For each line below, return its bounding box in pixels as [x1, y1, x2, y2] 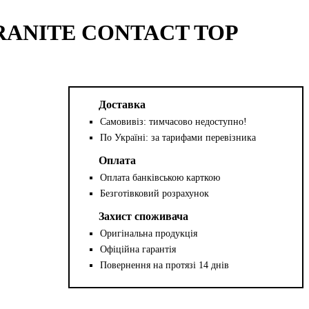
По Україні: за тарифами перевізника [100, 132, 257, 143]
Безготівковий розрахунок [100, 188, 210, 199]
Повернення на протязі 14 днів [100, 259, 230, 270]
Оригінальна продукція [100, 228, 198, 239]
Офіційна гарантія [100, 243, 177, 255]
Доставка [99, 98, 146, 110]
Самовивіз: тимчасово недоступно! [100, 116, 248, 127]
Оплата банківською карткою [100, 172, 221, 183]
